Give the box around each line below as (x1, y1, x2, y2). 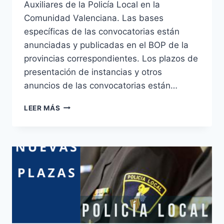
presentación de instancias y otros (24, 66, 162, 77)
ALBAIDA (59, 185, 92, 193)
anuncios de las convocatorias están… (24, 80, 177, 90)
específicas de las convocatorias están (24, 26, 179, 36)
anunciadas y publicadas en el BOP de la (24, 39, 188, 50)
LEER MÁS (24, 103, 60, 112)
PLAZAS (59, 143, 89, 151)
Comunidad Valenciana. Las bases (24, 12, 163, 23)
